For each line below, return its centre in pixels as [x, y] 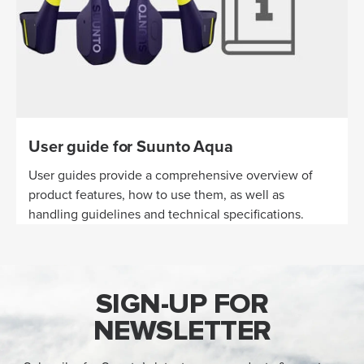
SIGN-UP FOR [182, 303]
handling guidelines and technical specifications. [166, 214]
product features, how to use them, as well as [156, 195]
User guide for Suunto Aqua [131, 147]
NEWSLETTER [182, 330]
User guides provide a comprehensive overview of [171, 175]
